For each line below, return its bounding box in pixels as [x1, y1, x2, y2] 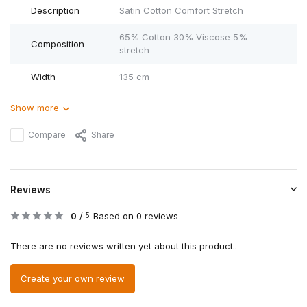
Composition [31, 38, 84, 49]
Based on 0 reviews [93, 210, 178, 222]
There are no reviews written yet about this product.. [10, 241, 237, 252]
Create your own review [21, 273, 125, 284]
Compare [28, 130, 66, 140]
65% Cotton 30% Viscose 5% [119, 32, 247, 43]
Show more [10, 102, 59, 114]
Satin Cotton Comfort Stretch [119, 5, 243, 16]
